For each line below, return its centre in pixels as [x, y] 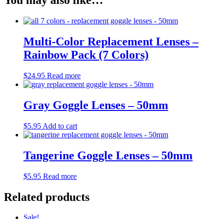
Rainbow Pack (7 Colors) [86, 55]
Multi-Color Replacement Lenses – [111, 42]
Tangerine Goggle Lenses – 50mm [108, 155]
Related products [47, 197]
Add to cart [60, 126]
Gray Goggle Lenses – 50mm [96, 105]
